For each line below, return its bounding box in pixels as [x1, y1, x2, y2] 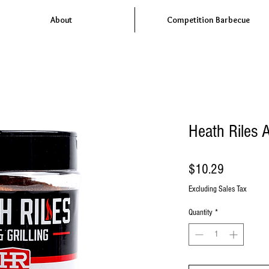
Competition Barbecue [167, 14, 250, 25]
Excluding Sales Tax [189, 184, 247, 195]
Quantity [189, 208, 213, 218]
